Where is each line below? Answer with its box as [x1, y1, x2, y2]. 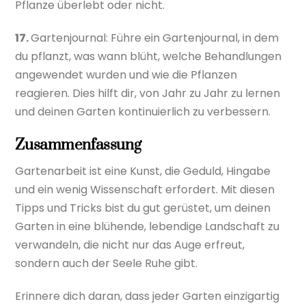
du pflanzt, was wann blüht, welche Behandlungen [15, 48, 282, 65]
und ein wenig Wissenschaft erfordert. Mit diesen [15, 182, 275, 198]
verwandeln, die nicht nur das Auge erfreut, [15, 237, 245, 253]
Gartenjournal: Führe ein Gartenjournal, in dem [31, 30, 279, 46]
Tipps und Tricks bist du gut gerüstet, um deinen [15, 200, 271, 217]
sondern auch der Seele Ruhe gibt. [15, 255, 198, 272]
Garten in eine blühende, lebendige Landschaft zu [15, 219, 280, 235]
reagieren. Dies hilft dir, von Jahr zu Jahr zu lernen [15, 85, 281, 102]
